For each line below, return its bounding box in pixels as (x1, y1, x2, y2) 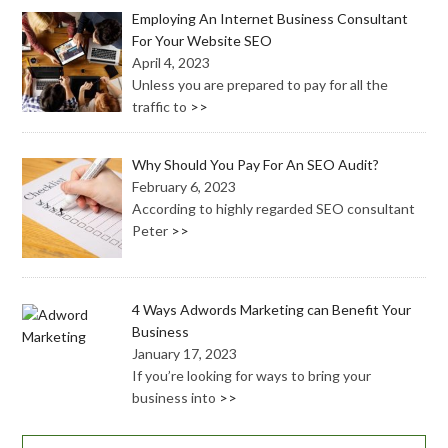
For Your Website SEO (132, 32, 273, 50)
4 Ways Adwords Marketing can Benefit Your (132, 301, 412, 319)
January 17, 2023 (132, 345, 238, 363)
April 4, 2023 (132, 54, 211, 72)
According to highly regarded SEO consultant (132, 199, 416, 217)
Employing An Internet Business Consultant (132, 10, 409, 28)
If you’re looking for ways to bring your (132, 367, 372, 385)
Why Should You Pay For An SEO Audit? (132, 155, 380, 173)
